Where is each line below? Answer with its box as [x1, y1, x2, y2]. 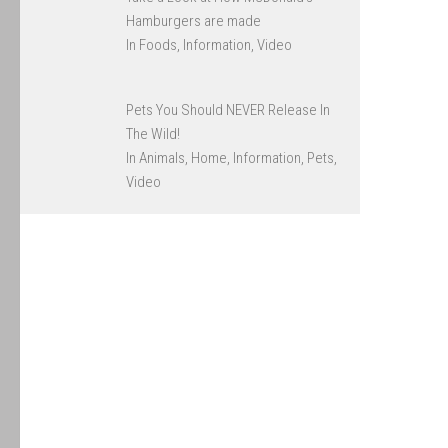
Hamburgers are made [126, 11, 262, 30]
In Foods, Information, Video [126, 35, 293, 54]
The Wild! [126, 124, 181, 143]
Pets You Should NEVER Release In [126, 100, 331, 119]
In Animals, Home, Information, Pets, [126, 148, 338, 167]
